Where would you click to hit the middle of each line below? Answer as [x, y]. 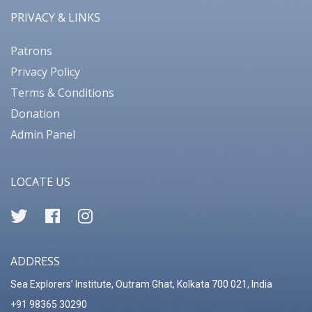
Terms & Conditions [62, 93]
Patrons [31, 51]
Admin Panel [43, 135]
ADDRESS [35, 262]
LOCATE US [40, 182]
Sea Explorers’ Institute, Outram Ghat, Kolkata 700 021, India [141, 284]
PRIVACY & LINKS [55, 18]
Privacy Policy [45, 72]
